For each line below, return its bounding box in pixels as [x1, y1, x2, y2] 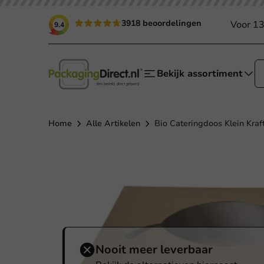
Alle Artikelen [86, 117, 140, 129]
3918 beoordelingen [121, 18, 202, 29]
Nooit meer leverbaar [95, 241, 213, 258]
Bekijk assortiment [157, 67, 243, 81]
